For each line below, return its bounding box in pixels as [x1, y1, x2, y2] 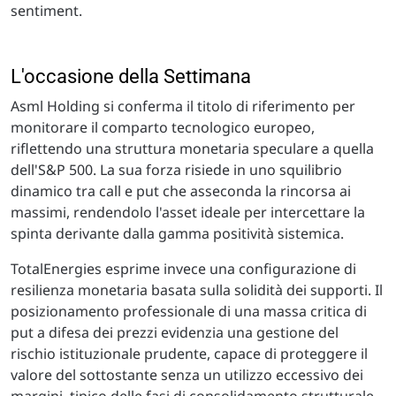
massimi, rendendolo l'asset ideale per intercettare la [11, 202, 365, 222]
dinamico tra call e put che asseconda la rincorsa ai [11, 180, 351, 201]
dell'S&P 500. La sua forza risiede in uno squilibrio [11, 159, 342, 179]
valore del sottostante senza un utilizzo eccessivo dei [11, 364, 363, 385]
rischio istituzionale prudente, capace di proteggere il [11, 343, 368, 363]
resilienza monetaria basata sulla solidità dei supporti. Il [11, 279, 383, 300]
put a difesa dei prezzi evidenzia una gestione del [11, 322, 339, 342]
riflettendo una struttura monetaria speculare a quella [11, 138, 374, 158]
